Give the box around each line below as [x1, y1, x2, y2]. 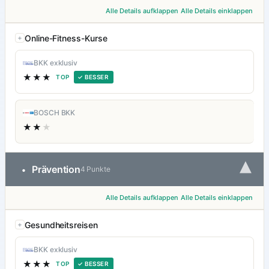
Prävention [32, 163, 80, 176]
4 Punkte [80, 165, 111, 174]
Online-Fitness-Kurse [25, 33, 107, 44]
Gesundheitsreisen [25, 220, 98, 231]
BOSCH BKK [34, 108, 76, 118]
